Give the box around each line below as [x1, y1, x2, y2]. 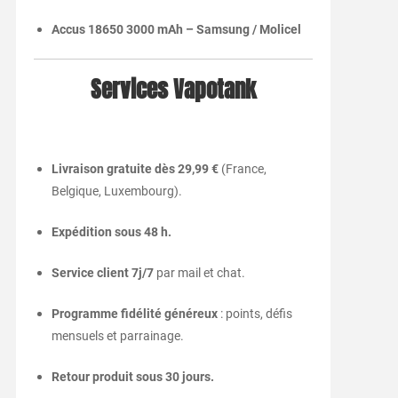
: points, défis [217, 306, 292, 322]
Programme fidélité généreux [51, 306, 218, 322]
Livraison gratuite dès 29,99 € [51, 162, 219, 177]
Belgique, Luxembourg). [51, 184, 182, 199]
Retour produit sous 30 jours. [51, 370, 214, 385]
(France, [218, 162, 267, 177]
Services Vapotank [91, 74, 257, 107]
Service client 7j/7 [51, 266, 154, 281]
